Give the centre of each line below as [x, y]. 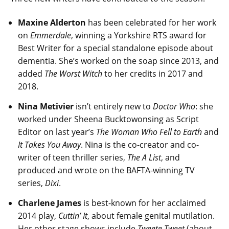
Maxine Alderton [52, 23]
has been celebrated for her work [151, 23]
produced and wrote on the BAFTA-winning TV [106, 170]
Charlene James [50, 203]
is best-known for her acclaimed [144, 203]
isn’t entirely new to [113, 107]
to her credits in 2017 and [153, 74]
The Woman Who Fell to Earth [149, 132]
